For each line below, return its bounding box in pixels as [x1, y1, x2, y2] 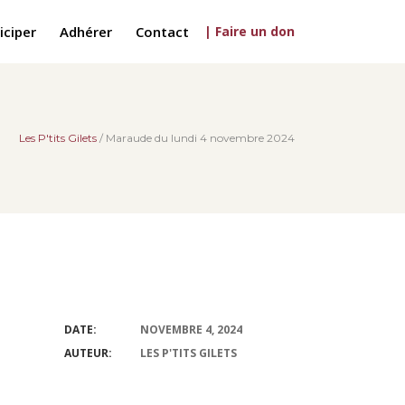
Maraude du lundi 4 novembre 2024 [106, 131, 295, 146]
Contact [136, 22, 189, 41]
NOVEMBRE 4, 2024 [140, 322, 242, 337]
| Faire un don [204, 23, 295, 40]
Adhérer [60, 22, 112, 41]
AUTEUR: [64, 345, 112, 361]
